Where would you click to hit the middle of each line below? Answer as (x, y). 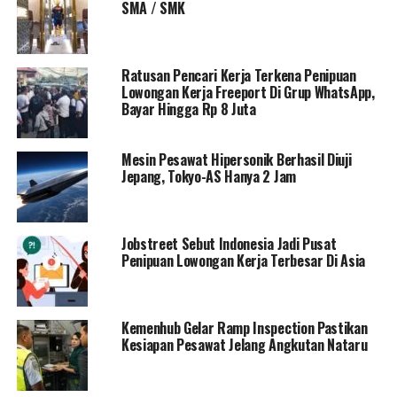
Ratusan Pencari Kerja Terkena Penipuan (238, 76)
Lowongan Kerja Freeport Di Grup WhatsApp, (248, 93)
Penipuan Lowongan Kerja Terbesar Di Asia (243, 261)
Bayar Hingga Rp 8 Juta (188, 109)
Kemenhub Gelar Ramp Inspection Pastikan (244, 328)
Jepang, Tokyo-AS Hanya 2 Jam (208, 177)
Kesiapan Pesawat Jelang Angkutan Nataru (244, 345)
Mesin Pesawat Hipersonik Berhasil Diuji (236, 160)
